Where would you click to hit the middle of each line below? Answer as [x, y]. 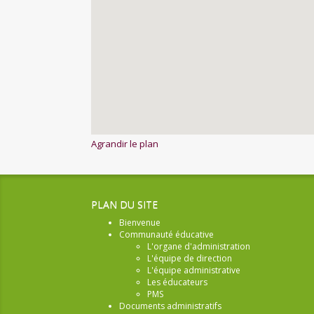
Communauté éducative [166, 234]
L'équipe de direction [190, 258]
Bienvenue [140, 223]
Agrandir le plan [125, 144]
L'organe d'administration [199, 246]
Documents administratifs [170, 306]
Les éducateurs [177, 282]
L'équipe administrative [194, 270]
